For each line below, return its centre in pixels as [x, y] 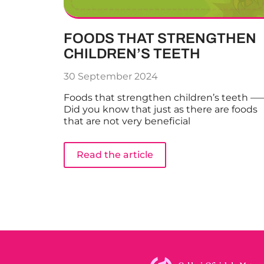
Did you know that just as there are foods [160, 110]
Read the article [115, 155]
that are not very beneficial [127, 121]
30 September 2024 [110, 77]
